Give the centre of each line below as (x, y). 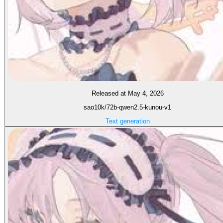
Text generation (127, 121)
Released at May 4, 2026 (127, 93)
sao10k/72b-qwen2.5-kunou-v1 (127, 107)
